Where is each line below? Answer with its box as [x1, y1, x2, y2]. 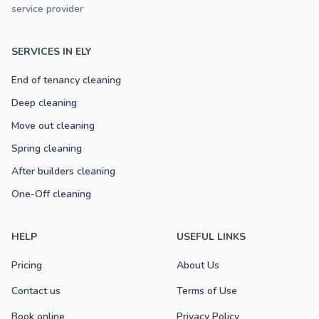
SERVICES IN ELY [11, 44, 91, 58]
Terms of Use [177, 283, 237, 298]
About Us [177, 258, 219, 272]
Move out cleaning [11, 118, 95, 132]
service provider [11, 1, 83, 16]
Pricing [11, 258, 42, 272]
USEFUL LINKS [177, 229, 246, 244]
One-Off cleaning [11, 187, 91, 201]
